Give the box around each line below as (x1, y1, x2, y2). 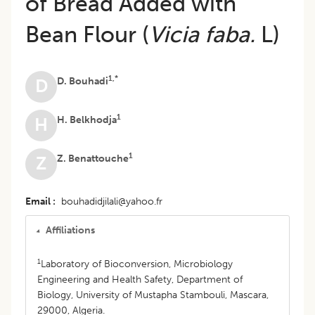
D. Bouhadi (57, 75, 108, 87)
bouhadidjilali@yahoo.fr (61, 195, 162, 207)
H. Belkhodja (57, 113, 117, 126)
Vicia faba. (149, 20, 255, 48)
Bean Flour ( (25, 20, 149, 48)
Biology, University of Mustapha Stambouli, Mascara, (37, 288, 269, 301)
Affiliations (46, 224, 95, 236)
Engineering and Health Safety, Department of (37, 273, 243, 285)
